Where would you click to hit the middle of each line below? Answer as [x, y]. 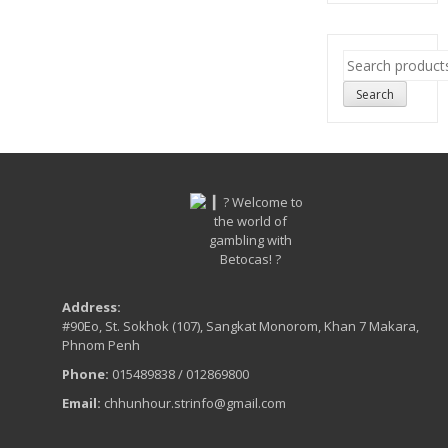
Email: [81, 402]
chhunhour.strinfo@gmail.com [193, 402]
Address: [91, 306]
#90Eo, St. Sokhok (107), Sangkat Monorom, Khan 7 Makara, [240, 325]
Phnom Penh [101, 344]
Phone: [85, 373]
